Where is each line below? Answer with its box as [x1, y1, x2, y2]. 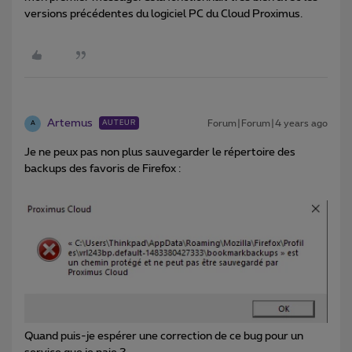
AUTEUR [102, 119, 136, 126]
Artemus [47, 117, 93, 129]
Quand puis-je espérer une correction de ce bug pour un [24, 331, 303, 343]
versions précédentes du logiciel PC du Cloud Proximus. [24, 8, 302, 20]
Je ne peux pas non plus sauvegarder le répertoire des [24, 146, 295, 158]
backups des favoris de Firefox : [24, 163, 181, 174]
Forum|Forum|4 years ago [207, 118, 328, 128]
